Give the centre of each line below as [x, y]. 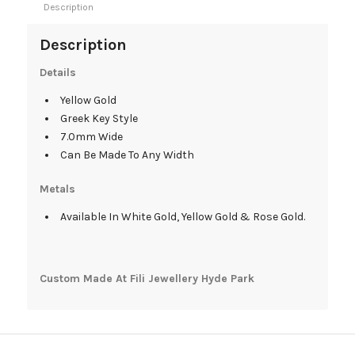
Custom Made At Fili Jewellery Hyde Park [148, 279]
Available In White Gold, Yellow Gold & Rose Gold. [182, 217]
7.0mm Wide [91, 137]
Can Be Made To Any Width [127, 155]
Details [57, 73]
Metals [57, 189]
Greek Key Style [99, 119]
